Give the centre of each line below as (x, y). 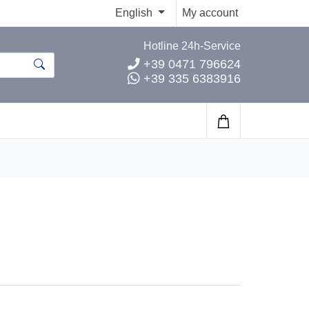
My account (210, 13)
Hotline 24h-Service (192, 46)
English (136, 13)
